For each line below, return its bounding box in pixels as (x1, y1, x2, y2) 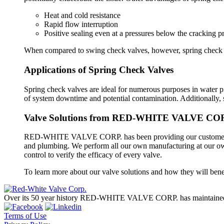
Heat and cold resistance (44, 11, 120, 20)
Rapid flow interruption (44, 20, 118, 29)
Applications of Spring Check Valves (24, 64, 173, 75)
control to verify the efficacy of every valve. (24, 150, 162, 159)
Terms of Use (4, 211, 46, 220)
